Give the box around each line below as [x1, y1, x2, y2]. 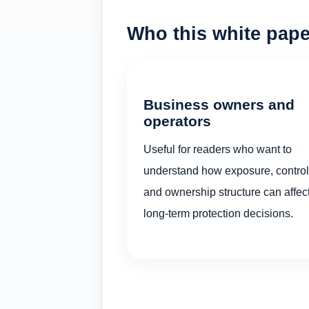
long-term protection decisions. [143, 207, 293, 220]
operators [143, 112, 211, 129]
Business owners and [143, 96, 295, 112]
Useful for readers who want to [143, 143, 292, 156]
